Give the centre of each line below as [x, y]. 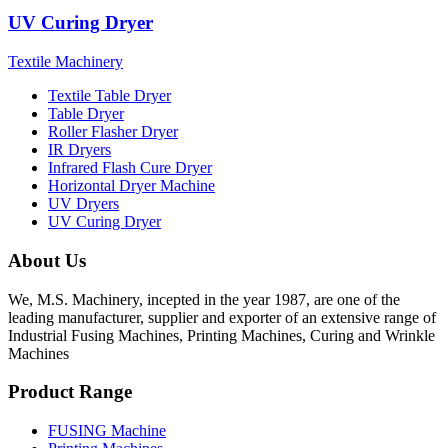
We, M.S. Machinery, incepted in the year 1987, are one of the [204, 299]
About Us [47, 260]
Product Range [70, 392]
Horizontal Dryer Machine [131, 186]
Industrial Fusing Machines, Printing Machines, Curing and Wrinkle [221, 335]
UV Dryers [83, 204]
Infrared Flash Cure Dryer [130, 168]
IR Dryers [79, 150]
